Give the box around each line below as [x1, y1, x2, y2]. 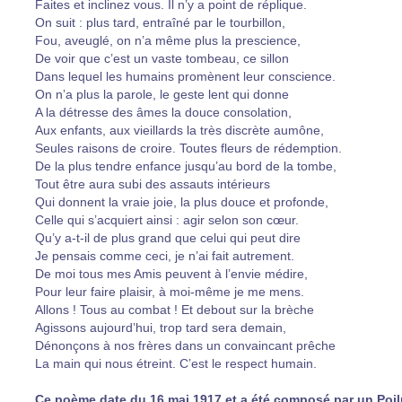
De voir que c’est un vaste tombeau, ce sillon [35, 51, 289, 66]
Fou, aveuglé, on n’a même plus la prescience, [35, 33, 301, 48]
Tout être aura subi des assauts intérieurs [35, 177, 270, 191]
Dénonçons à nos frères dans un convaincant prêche [35, 338, 336, 353]
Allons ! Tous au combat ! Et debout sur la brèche [35, 302, 314, 317]
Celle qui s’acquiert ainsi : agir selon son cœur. [35, 213, 299, 227]
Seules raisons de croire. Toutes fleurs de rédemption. [35, 141, 342, 155]
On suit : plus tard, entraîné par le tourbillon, [35, 15, 285, 30]
